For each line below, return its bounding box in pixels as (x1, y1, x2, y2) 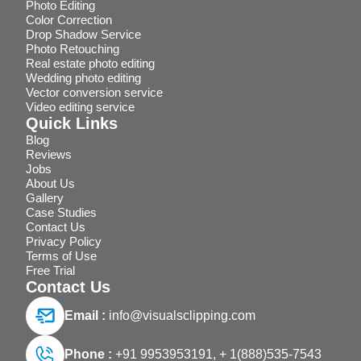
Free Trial (26, 263, 75, 277)
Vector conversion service (26, 85, 163, 99)
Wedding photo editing (26, 70, 141, 85)
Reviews (26, 147, 72, 161)
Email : (64, 308, 106, 322)
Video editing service (26, 99, 135, 114)
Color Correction (26, 12, 112, 27)
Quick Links (26, 114, 118, 132)
